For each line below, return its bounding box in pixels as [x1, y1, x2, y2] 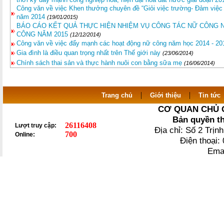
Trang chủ [101, 91, 132, 99]
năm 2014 [16, 13, 45, 20]
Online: [15, 131, 35, 138]
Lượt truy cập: [15, 122, 56, 129]
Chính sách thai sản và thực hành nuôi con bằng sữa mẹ [16, 59, 182, 66]
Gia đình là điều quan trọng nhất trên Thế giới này [16, 49, 160, 56]
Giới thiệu [149, 91, 181, 99]
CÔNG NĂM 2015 [16, 30, 68, 38]
